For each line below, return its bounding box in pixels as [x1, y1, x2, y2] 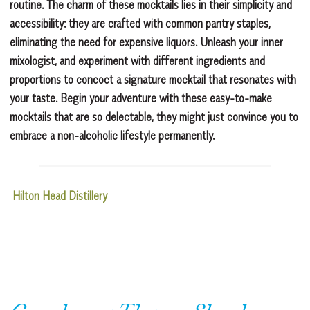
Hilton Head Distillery [10, 188, 110, 203]
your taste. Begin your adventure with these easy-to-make [10, 91, 272, 105]
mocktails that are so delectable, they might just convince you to [10, 109, 298, 124]
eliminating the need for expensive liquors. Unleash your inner [10, 35, 283, 49]
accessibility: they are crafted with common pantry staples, [10, 16, 271, 30]
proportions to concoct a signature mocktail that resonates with [10, 72, 296, 86]
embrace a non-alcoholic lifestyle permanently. [10, 128, 215, 143]
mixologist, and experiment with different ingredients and [10, 53, 265, 68]
